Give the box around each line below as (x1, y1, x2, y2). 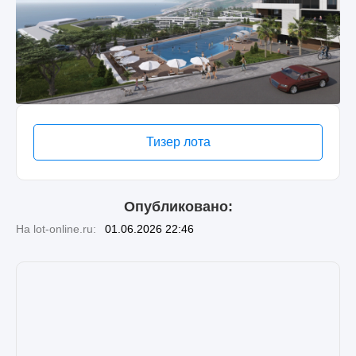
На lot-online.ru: (16, 222, 96, 235)
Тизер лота (145, 134, 211, 149)
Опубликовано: (123, 198, 233, 215)
